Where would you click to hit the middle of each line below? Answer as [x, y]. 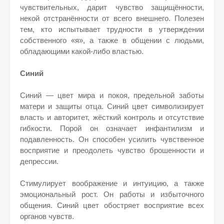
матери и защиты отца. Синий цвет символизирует [112, 106]
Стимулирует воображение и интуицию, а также [112, 183]
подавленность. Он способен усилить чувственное [112, 139]
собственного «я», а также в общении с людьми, [112, 40]
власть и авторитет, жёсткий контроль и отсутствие [112, 117]
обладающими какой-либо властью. [82, 51]
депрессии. [39, 161]
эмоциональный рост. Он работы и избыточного [112, 194]
